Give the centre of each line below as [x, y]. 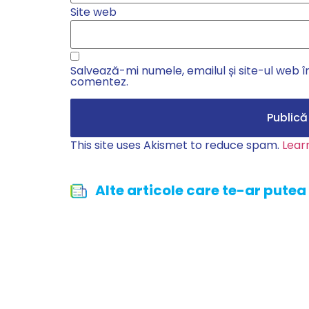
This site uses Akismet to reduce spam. [176, 146]
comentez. [99, 82]
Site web [93, 12]
